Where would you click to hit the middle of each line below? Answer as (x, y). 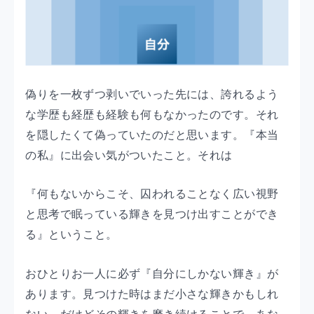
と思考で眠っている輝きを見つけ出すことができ (152, 214)
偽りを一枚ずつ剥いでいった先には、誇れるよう (152, 95)
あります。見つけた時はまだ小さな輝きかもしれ (152, 294)
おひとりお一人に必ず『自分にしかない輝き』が (152, 273)
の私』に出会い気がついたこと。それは (129, 156)
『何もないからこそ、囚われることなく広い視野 (152, 194)
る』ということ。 (71, 235)
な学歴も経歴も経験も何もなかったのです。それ (152, 115)
